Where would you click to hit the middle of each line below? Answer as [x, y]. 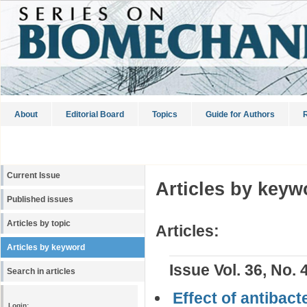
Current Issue [34, 175]
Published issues [40, 199]
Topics [165, 114]
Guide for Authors [240, 114]
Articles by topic [39, 223]
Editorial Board [95, 114]
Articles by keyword [46, 247]
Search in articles [41, 271]
